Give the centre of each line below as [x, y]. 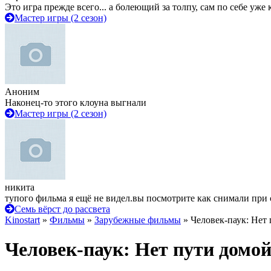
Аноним [22, 92]
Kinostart [22, 220]
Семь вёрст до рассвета [62, 209]
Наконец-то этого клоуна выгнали [76, 103]
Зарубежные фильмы [138, 220]
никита [20, 187]
